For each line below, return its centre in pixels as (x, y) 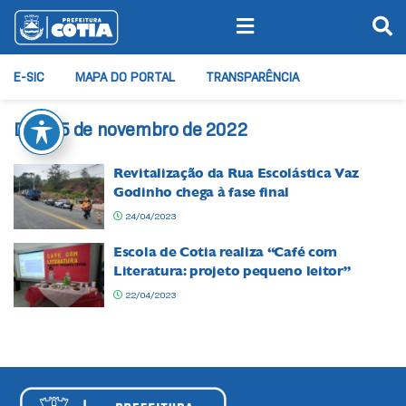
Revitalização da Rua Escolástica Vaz (237, 173)
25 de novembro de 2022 (148, 130)
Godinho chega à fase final (202, 192)
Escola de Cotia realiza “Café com (226, 251)
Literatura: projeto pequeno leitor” (232, 271)
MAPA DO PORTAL (125, 77)
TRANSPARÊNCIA (252, 77)
